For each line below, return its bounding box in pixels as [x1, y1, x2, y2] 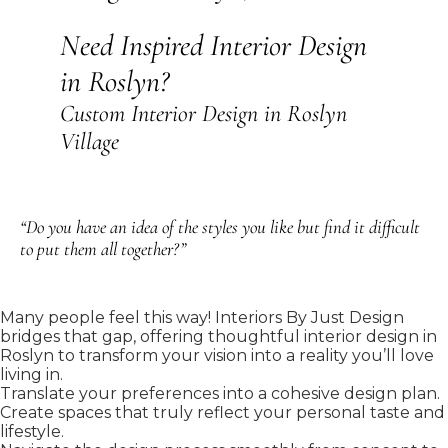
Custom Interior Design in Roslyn [60, 99, 347, 128]
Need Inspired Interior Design [60, 27, 367, 64]
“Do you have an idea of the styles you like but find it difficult [20, 216, 420, 238]
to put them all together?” [20, 238, 186, 260]
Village [60, 127, 119, 156]
